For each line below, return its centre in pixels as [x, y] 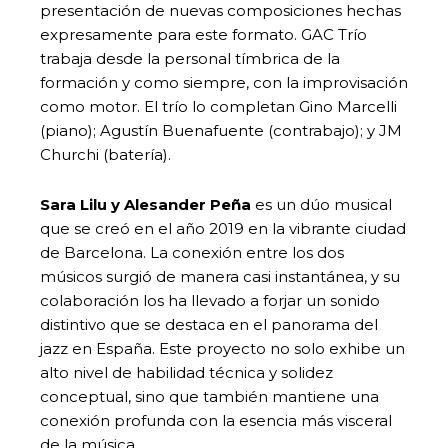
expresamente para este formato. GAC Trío [203, 34]
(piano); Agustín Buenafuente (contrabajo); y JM [221, 130]
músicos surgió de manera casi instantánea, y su [220, 276]
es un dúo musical [321, 204]
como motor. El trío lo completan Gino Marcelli [218, 106]
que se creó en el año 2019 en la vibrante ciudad [223, 228]
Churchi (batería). [105, 154]
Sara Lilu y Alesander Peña [145, 204]
